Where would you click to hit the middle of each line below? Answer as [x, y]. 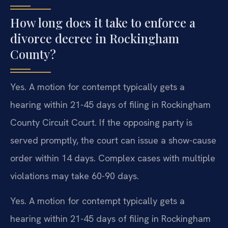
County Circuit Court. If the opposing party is [101, 123]
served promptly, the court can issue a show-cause [113, 140]
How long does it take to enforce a [103, 23]
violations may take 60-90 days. [75, 176]
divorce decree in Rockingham [95, 38]
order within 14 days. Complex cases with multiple [113, 158]
